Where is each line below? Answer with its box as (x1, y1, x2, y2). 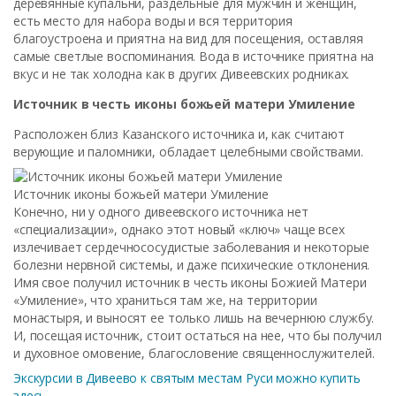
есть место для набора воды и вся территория (13, 12, 293, 29)
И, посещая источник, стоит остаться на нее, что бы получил (13, 327, 382, 344)
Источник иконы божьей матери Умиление (13, 186, 269, 202)
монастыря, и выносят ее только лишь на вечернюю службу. (13, 309, 375, 326)
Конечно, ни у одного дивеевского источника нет (13, 203, 308, 220)
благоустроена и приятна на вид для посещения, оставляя (13, 30, 363, 47)
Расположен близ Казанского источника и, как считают (13, 126, 345, 142)
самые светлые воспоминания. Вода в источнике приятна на (13, 48, 375, 65)
